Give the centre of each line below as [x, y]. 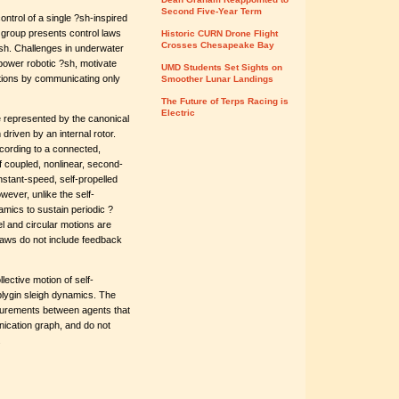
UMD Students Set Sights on [222, 67]
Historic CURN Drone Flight [220, 33]
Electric [178, 113]
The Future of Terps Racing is [225, 101]
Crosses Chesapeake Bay [218, 45]
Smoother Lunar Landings [217, 79]
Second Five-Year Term [212, 11]
